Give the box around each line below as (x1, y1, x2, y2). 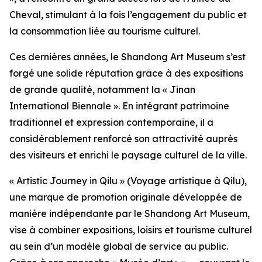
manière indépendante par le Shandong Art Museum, (9, 208, 250, 219)
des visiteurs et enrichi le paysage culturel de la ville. (9, 149, 247, 161)
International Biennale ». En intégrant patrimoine (9, 100, 229, 112)
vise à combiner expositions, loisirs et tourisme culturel (9, 224, 252, 236)
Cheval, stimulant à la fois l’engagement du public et (9, 9, 247, 20)
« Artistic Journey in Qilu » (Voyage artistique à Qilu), (9, 175, 247, 187)
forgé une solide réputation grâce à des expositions (9, 67, 243, 79)
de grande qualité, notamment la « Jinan (9, 84, 195, 95)
